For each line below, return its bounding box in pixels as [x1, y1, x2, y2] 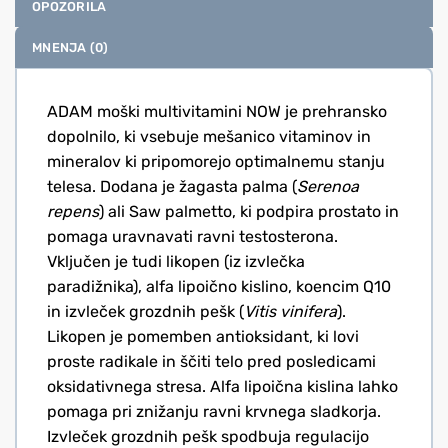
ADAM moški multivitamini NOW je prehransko [47, 101, 387, 121]
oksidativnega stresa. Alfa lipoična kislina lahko [47, 376, 398, 396]
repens [47, 201, 99, 221]
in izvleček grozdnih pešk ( [47, 301, 244, 321]
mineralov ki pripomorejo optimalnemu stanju [47, 151, 385, 171]
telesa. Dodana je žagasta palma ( [47, 176, 297, 196]
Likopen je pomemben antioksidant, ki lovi [47, 326, 359, 346]
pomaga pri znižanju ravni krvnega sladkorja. [47, 401, 381, 421]
